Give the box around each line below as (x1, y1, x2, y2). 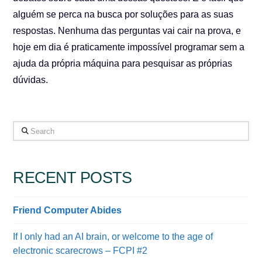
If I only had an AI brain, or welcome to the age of (13, 232, 213, 242)
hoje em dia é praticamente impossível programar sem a (13, 42, 245, 52)
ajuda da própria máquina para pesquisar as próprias (13, 58, 233, 68)
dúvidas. (13, 75, 49, 85)
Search (12, 123, 43, 133)
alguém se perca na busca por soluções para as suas (13, 9, 234, 19)
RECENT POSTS (13, 168, 132, 187)
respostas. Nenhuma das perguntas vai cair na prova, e (13, 26, 242, 36)
